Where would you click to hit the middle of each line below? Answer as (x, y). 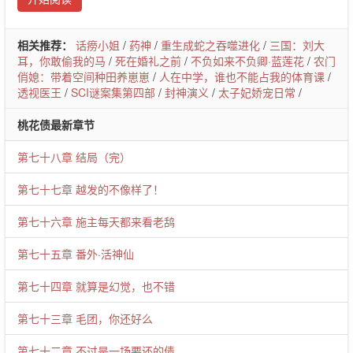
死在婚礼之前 (148, 61)
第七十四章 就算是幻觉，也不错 (96, 286)
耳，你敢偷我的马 (61, 61)
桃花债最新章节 (56, 124)
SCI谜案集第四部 (113, 92)
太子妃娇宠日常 (257, 92)
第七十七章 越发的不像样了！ (91, 189)
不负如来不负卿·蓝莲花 (247, 61)
